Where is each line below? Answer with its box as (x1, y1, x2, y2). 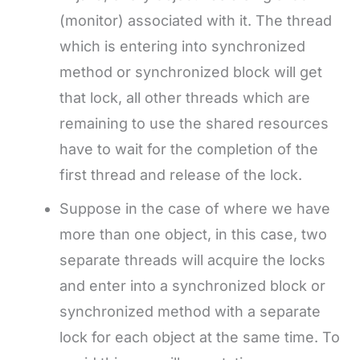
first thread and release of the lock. (59, 166, 302, 184)
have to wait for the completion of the (59, 141, 318, 158)
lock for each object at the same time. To (59, 329, 340, 346)
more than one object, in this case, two (59, 226, 327, 243)
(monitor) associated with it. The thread (59, 12, 332, 30)
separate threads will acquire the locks (59, 252, 325, 269)
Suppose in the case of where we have (59, 200, 330, 218)
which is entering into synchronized (59, 38, 305, 55)
